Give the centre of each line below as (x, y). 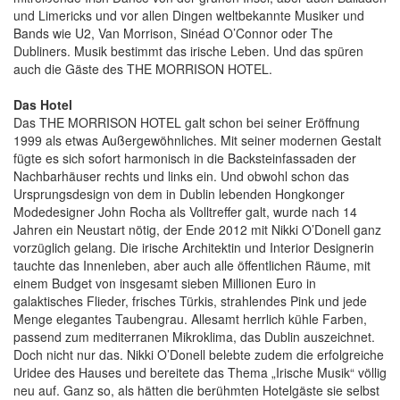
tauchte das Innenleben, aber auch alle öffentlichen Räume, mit (192, 265)
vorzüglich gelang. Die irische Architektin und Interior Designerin (194, 247)
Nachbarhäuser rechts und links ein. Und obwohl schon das (181, 175)
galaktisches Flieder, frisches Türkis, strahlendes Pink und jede (190, 300)
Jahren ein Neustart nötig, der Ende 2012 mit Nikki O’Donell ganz (197, 229)
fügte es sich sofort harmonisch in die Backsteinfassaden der (185, 158)
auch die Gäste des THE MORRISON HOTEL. (145, 68)
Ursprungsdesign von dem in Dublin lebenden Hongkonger (179, 193)
